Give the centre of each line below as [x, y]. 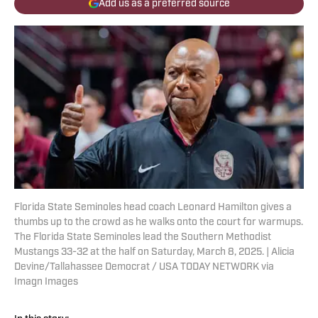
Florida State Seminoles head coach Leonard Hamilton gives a [153, 208]
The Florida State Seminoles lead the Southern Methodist [143, 238]
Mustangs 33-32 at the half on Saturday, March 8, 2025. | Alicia [154, 253]
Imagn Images [46, 283]
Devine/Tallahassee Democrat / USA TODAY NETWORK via [144, 268]
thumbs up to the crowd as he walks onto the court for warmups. [159, 223]
